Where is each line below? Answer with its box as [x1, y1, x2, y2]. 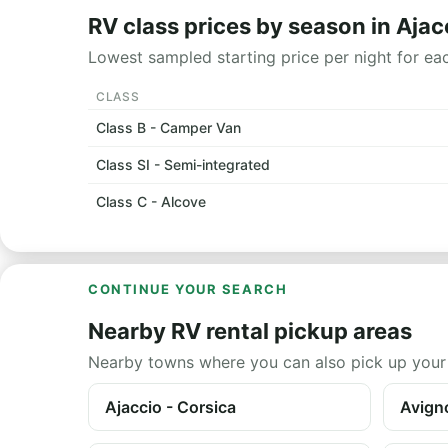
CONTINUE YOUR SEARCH [88, 281, 288, 297]
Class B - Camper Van [96, 119, 241, 136]
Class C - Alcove [96, 193, 206, 210]
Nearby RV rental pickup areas [88, 318, 412, 344]
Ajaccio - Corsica [105, 397, 236, 417]
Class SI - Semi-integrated [96, 156, 270, 173]
